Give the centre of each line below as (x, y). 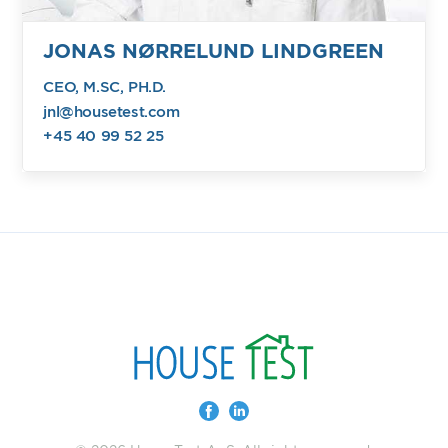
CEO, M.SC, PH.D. (105, 87)
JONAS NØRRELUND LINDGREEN (214, 51)
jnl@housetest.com (111, 112)
